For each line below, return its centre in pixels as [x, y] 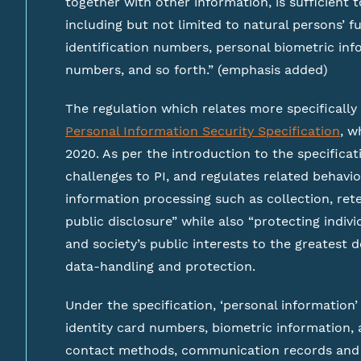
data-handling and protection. [160, 266]
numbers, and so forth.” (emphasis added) [197, 70]
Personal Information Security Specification [203, 131]
